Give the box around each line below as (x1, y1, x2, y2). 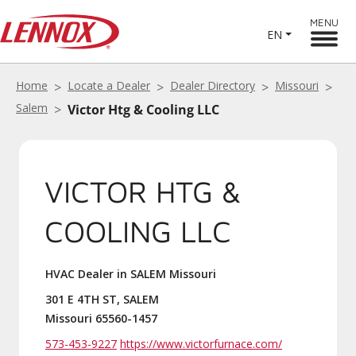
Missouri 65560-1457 (45, 311, 157, 326)
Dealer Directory (170, 78, 255, 93)
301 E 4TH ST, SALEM (45, 292, 159, 307)
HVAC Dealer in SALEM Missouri (45, 266, 216, 281)
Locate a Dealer (68, 78, 150, 93)
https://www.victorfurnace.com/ (120, 336, 282, 351)
